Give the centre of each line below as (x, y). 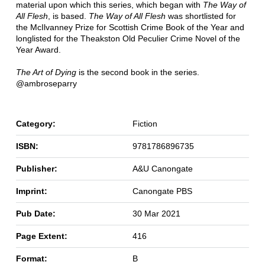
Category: (35, 124)
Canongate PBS (162, 191)
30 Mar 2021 (156, 214)
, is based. (68, 16)
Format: (31, 259)
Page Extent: (41, 236)
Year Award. (38, 50)
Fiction (145, 124)
